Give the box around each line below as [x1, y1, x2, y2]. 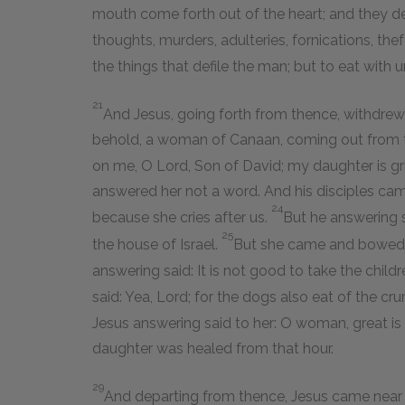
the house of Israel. [92, 235, 221, 253]
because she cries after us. [92, 209, 271, 227]
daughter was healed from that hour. [92, 339, 334, 357]
